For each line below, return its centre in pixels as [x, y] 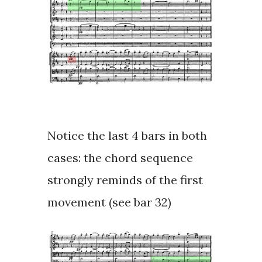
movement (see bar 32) [109, 202]
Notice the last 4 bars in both [127, 136]
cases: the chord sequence [120, 158]
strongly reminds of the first [125, 180]
